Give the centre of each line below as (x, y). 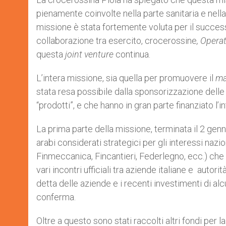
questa (51, 54)
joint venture (89, 54)
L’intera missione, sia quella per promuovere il (126, 78)
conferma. (56, 197)
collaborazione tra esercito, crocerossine (117, 41)
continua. (132, 54)
